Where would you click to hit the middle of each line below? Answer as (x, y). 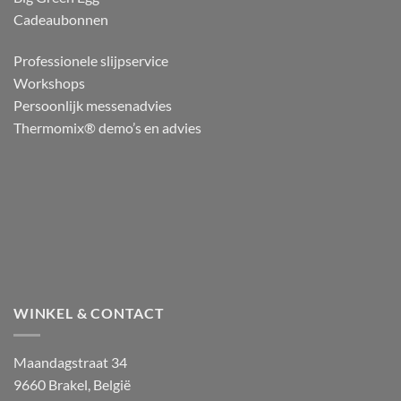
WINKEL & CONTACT (89, 313)
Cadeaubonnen (61, 20)
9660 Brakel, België (72, 384)
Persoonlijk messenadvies (93, 105)
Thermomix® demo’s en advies (107, 127)
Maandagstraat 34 (70, 362)
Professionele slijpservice (91, 60)
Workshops (49, 82)
